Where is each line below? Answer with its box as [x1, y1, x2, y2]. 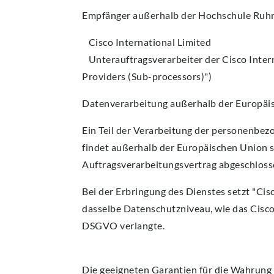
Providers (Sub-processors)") [82, 70, 212, 83]
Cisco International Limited [82, 36, 211, 48]
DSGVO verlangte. [82, 220, 165, 232]
